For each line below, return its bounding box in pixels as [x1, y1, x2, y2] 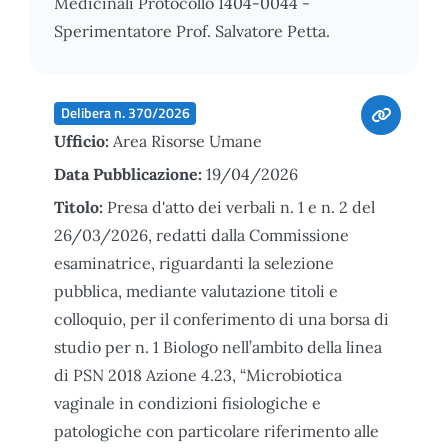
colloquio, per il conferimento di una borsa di [54, 308, 389, 329]
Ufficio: [54, 130, 113, 151]
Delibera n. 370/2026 [60, 102, 190, 123]
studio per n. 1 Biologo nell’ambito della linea [54, 336, 382, 357]
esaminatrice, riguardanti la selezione [54, 252, 334, 273]
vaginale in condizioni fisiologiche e [54, 392, 321, 413]
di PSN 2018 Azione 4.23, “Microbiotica [54, 364, 342, 385]
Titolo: [54, 196, 107, 217]
